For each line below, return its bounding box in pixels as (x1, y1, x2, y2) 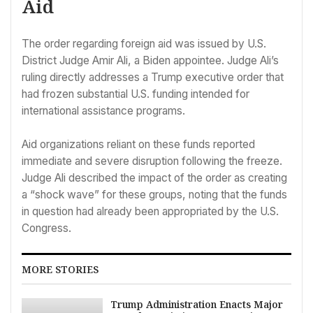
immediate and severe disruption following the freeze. (22, 154, 282, 168)
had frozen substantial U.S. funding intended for (22, 87, 249, 101)
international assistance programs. (22, 104, 185, 118)
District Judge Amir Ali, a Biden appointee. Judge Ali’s (22, 54, 279, 68)
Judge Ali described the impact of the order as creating (22, 170, 287, 184)
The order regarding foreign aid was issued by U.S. (22, 37, 266, 51)
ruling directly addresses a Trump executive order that (22, 71, 284, 85)
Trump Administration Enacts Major (110, 298, 284, 312)
